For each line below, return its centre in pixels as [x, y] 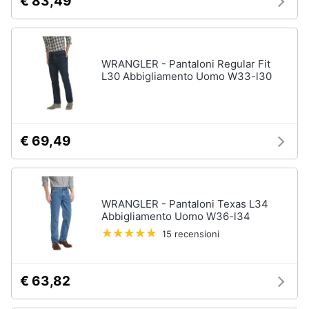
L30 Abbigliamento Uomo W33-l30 [187, 76]
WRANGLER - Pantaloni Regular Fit [186, 64]
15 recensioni [191, 234]
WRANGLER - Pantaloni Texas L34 [185, 204]
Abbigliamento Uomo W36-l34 [176, 216]
